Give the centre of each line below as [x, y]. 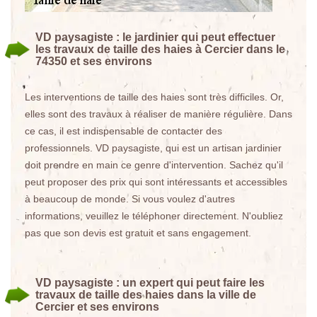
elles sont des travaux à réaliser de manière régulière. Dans [158, 114]
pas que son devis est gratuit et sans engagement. [138, 233]
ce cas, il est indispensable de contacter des [123, 131]
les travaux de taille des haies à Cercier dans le [160, 49]
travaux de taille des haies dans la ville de [146, 295]
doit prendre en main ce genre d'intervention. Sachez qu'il [154, 165]
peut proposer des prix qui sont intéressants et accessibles [156, 182]
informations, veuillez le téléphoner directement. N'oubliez [154, 216]
